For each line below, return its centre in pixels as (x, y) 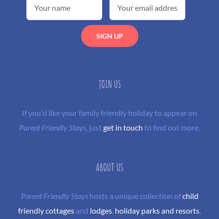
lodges (101, 210)
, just (95, 127)
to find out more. (171, 127)
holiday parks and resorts (157, 210)
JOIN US (109, 84)
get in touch (123, 127)
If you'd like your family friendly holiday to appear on (109, 112)
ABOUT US (109, 167)
